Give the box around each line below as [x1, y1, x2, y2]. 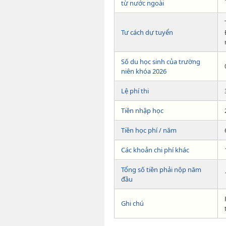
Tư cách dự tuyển [121, 27, 173, 37]
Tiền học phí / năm [121, 125, 177, 135]
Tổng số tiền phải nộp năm [121, 164, 201, 174]
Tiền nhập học [121, 105, 163, 115]
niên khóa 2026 [121, 66, 166, 76]
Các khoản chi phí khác [121, 145, 189, 154]
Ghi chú [121, 198, 144, 208]
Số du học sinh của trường [121, 56, 200, 66]
